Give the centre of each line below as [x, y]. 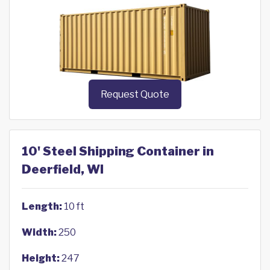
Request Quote [135, 95]
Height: [41, 259]
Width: [39, 233]
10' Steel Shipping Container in [118, 152]
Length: [42, 207]
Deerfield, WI [63, 170]
